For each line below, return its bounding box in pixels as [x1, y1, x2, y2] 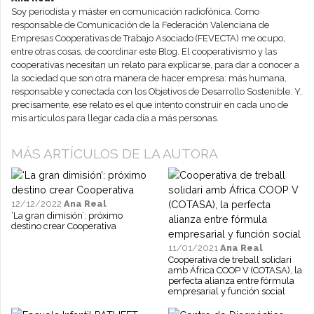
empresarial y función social [168, 286, 285, 297]
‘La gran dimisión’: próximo [11, 210, 123, 221]
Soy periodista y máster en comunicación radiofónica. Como [11, 6, 259, 18]
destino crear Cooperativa [11, 221, 116, 232]
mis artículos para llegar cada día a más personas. [11, 113, 219, 124]
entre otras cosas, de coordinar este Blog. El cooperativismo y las [11, 46, 277, 57]
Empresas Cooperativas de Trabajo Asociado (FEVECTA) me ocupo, [11, 33, 285, 44]
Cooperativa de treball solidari [168, 254, 292, 266]
